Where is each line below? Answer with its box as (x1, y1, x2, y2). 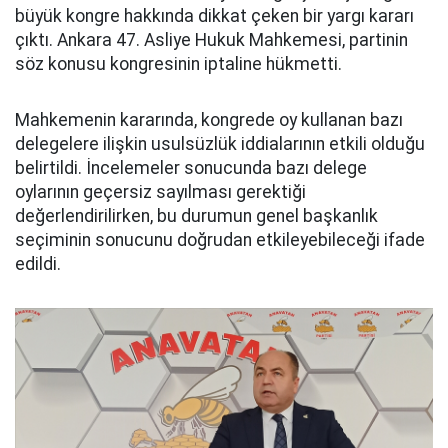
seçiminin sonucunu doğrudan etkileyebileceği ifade (15, 230, 425, 250)
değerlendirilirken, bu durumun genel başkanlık (15, 206, 378, 226)
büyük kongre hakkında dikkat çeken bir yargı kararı (15, 6, 414, 26)
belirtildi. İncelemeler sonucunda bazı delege (15, 158, 367, 178)
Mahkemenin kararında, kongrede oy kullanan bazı (15, 110, 403, 130)
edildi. (15, 254, 61, 274)
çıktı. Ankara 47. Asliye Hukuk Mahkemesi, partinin (15, 30, 408, 50)
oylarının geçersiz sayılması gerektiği (15, 182, 306, 202)
